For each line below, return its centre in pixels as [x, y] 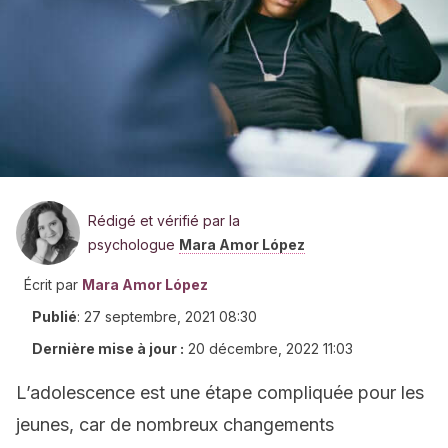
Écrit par [51, 284]
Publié [54, 316]
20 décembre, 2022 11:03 [270, 348]
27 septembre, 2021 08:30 [170, 316]
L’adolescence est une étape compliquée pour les [220, 392]
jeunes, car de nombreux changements [175, 424]
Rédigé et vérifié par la [164, 220]
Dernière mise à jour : [108, 348]
